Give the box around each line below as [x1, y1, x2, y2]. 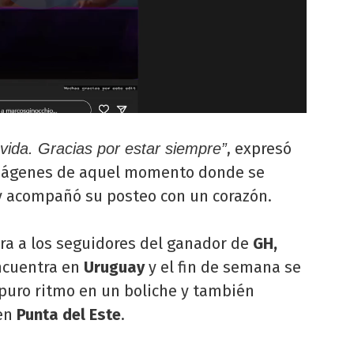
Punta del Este [13, 305, 121, 324]
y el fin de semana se [145, 258, 301, 277]
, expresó [227, 139, 292, 158]
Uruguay [84, 258, 145, 277]
